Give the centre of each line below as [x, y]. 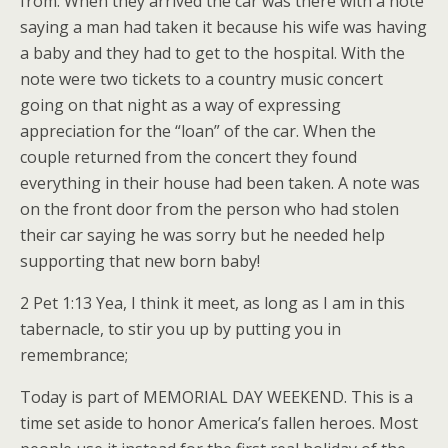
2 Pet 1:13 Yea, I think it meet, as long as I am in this [212, 303]
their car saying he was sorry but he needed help [202, 235]
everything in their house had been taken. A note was [220, 183]
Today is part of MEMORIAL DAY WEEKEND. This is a [216, 397]
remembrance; [74, 355]
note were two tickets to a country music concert [201, 79]
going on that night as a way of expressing [180, 105]
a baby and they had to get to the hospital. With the [212, 53]
